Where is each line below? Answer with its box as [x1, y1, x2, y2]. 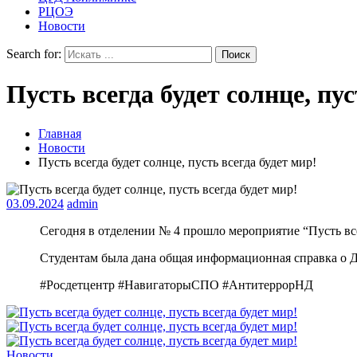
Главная [38, 126, 81, 140]
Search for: [6, 47, 61, 61]
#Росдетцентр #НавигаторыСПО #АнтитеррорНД [39, 277, 313, 292]
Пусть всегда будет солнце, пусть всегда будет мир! [38, 155, 316, 169]
